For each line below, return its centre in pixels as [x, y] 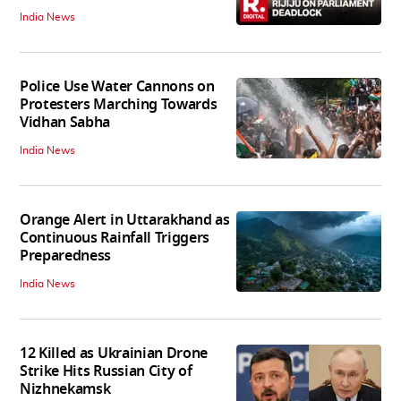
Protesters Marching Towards [119, 104]
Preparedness [66, 256]
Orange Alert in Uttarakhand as [125, 220]
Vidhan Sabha [65, 122]
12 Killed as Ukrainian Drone [114, 353]
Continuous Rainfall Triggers [115, 238]
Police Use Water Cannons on [117, 86]
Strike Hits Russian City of [106, 371]
